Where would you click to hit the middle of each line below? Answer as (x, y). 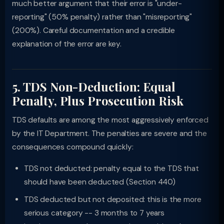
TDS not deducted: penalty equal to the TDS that (111, 168)
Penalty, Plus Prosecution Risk (98, 100)
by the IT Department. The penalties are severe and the (109, 133)
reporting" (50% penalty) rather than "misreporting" (102, 17)
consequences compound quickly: (73, 147)
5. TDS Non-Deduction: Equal (94, 86)
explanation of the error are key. (67, 44)
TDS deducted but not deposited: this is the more (113, 199)
